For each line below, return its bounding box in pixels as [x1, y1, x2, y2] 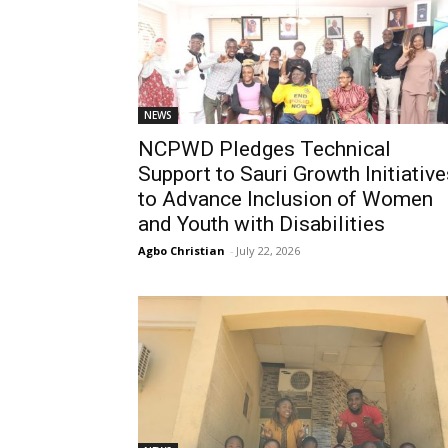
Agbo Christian [138, 243, 225, 258]
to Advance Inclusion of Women [138, 187, 433, 211]
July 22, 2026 [236, 243, 300, 258]
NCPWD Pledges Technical [138, 137, 391, 161]
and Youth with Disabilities [138, 212, 385, 236]
